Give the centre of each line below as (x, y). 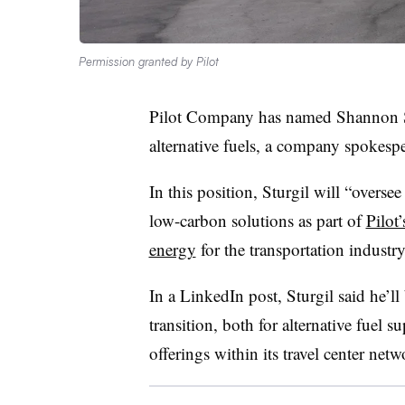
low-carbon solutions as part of (257, 220)
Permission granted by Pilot (149, 61)
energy (172, 249)
